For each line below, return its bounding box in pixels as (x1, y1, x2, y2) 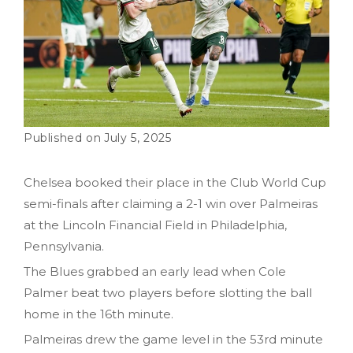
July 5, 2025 (104, 130, 172, 145)
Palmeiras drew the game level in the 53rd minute (24, 331, 323, 347)
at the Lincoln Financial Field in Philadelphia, (24, 217, 287, 232)
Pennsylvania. (24, 238, 104, 254)
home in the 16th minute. (24, 306, 173, 321)
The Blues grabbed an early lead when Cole (24, 263, 286, 279)
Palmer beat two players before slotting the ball (24, 284, 312, 300)
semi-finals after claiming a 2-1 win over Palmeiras (24, 195, 318, 211)
